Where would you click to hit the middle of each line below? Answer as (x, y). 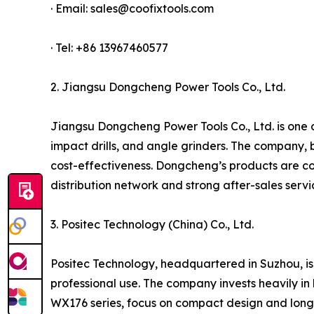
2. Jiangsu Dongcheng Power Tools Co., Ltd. (168, 87)
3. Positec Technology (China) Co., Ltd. (152, 224)
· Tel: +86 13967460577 (109, 47)
